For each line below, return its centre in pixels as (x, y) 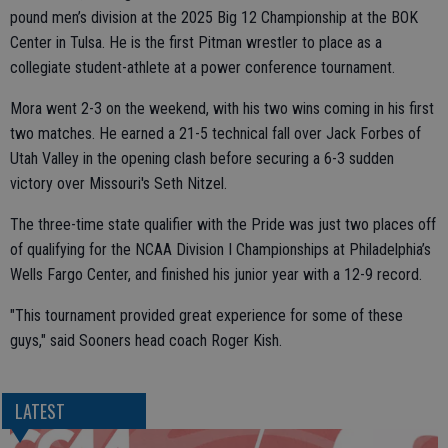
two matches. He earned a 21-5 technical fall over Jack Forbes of (215, 134)
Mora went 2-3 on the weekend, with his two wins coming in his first (222, 109)
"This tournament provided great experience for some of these (206, 316)
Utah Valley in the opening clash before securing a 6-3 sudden (202, 159)
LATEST (39, 410)
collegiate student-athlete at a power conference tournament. (202, 68)
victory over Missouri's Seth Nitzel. (118, 184)
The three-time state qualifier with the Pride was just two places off (223, 225)
